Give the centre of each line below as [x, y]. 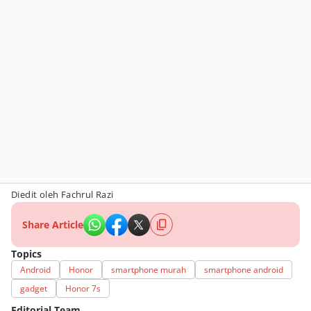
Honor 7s [83, 289]
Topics [26, 254]
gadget [34, 289]
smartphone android [244, 270]
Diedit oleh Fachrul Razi [62, 195]
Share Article [53, 225]
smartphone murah [149, 270]
